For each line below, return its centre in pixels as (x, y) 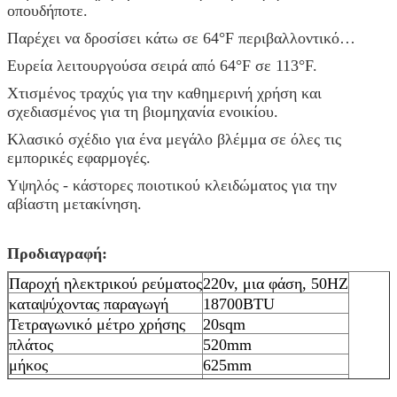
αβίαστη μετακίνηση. (74, 203)
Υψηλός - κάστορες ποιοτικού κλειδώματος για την (172, 185)
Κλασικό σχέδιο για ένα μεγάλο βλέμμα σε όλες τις (174, 139)
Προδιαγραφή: (57, 253)
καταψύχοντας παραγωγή (89, 304)
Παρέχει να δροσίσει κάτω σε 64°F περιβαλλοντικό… (181, 38)
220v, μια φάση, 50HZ (276, 283)
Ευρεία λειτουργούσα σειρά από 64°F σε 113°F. (162, 65)
